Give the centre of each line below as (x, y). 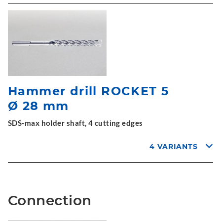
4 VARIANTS (174, 147)
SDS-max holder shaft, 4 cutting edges (75, 123)
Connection (50, 200)
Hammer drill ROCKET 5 (89, 91)
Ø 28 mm (38, 106)
